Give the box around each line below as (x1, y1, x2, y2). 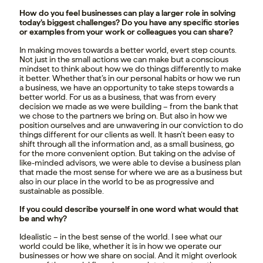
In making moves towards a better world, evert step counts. (19, 45, 237, 55)
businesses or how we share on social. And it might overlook (19, 251, 237, 261)
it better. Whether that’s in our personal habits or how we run (19, 73, 240, 83)
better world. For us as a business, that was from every (19, 92, 216, 102)
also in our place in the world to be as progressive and (19, 177, 214, 187)
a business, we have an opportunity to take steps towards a (19, 83, 234, 93)
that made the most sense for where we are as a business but (19, 167, 242, 177)
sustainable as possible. (19, 186, 104, 196)
